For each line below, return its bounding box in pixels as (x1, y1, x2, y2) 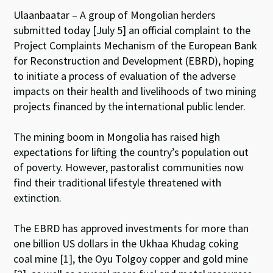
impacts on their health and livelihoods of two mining (13, 84, 257, 98)
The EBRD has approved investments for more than (13, 221, 249, 235)
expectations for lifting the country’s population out (13, 145, 249, 159)
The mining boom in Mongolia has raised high (13, 130, 221, 144)
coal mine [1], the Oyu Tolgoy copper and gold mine (13, 252, 249, 266)
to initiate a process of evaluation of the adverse (13, 69, 236, 83)
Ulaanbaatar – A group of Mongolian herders (13, 8, 216, 22)
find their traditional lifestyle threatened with (13, 175, 222, 190)
